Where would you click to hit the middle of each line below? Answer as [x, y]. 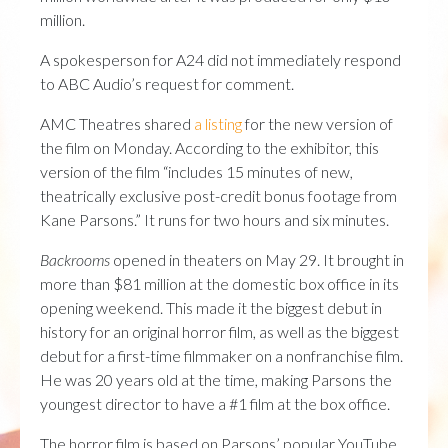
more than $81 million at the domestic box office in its [219, 283]
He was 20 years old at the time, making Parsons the [216, 379]
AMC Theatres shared [117, 123]
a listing [218, 123]
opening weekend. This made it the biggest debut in [211, 307]
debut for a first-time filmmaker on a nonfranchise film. [221, 355]
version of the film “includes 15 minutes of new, [196, 171]
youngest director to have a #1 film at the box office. [215, 403]
